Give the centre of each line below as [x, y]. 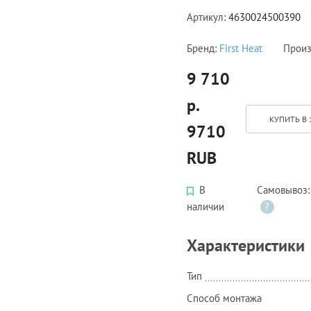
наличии [205, 207]
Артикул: [208, 17]
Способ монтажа [224, 298]
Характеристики [246, 246]
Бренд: [203, 49]
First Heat [241, 49]
